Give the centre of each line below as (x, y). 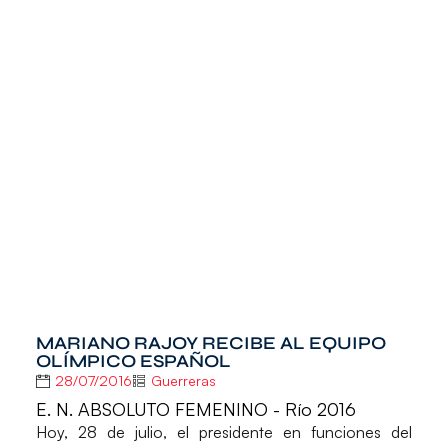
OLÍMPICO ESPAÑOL (133, 361)
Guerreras (183, 381)
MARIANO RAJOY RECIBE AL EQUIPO (210, 343)
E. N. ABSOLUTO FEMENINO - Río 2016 (195, 408)
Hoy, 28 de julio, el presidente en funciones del (224, 431)
